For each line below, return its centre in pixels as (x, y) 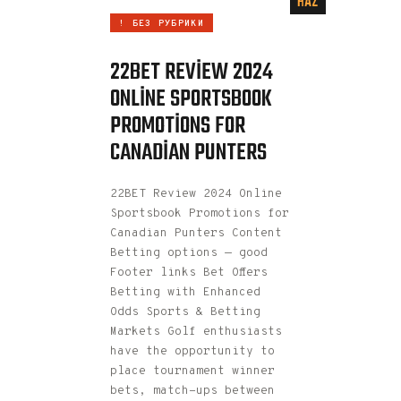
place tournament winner (192, 371)
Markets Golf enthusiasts (196, 332)
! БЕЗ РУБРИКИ (162, 24)
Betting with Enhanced (185, 292)
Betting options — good (189, 253)
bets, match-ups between (192, 391)
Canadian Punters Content (196, 233)
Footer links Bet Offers (189, 273)
